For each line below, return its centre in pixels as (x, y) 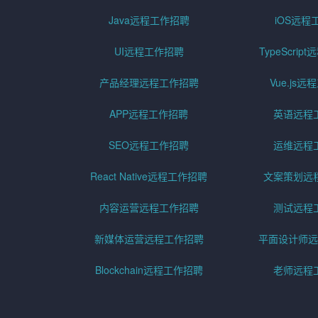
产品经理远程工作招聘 (149, 82)
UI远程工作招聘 (149, 51)
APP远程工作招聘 (149, 113)
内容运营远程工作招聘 (149, 207)
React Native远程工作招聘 (149, 176)
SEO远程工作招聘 (149, 144)
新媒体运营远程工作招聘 (149, 238)
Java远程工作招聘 (149, 20)
